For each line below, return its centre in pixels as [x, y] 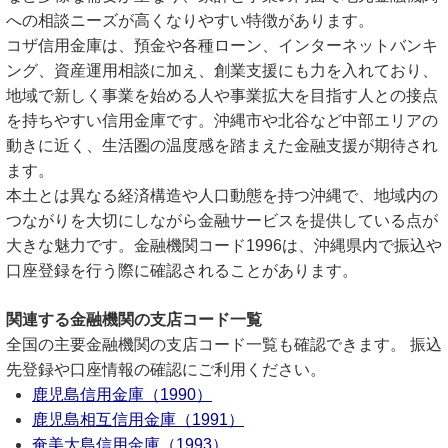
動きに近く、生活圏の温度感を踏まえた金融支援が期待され [222, 145]
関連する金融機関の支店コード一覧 [134, 319]
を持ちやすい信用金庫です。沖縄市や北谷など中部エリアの [222, 120]
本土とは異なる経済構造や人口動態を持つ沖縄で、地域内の [222, 195]
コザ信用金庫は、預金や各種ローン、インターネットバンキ [222, 45]
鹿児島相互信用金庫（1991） [138, 419]
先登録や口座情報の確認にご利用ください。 [166, 369]
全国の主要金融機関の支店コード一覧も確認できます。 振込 [224, 344]
